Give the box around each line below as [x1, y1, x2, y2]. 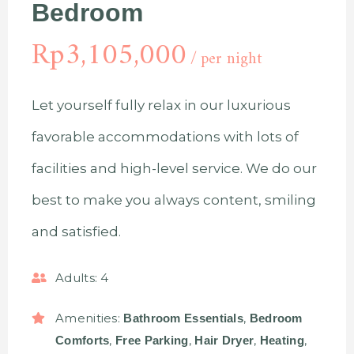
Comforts [55, 333, 110, 347]
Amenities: [55, 310, 120, 326]
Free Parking [115, 333, 189, 347]
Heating [259, 333, 304, 347]
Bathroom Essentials [123, 311, 244, 325]
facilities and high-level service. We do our [32, 160, 317, 176]
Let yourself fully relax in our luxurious [32, 97, 291, 113]
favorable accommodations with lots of [32, 129, 299, 145]
